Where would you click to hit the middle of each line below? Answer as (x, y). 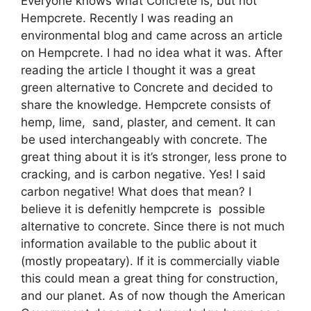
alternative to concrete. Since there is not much (153, 226)
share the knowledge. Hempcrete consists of (146, 104)
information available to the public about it (139, 243)
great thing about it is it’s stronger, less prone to (154, 157)
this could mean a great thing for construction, (150, 278)
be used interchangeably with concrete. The (144, 139)
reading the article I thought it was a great (138, 70)
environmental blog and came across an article (152, 35)
